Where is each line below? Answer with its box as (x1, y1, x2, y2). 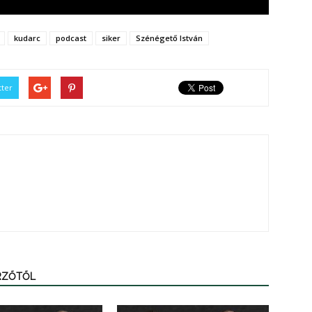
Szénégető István (136, 32, 203, 43)
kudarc (14, 32, 40, 43)
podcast (56, 32, 86, 43)
